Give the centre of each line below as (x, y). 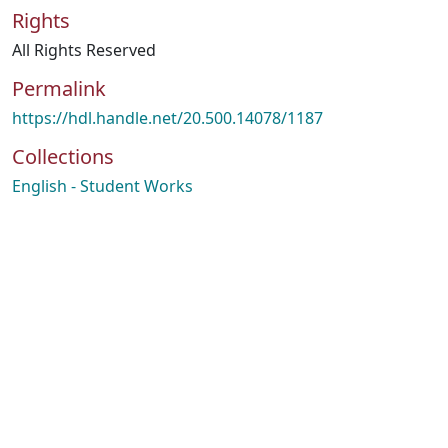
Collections (63, 156)
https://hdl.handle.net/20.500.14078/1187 (167, 118)
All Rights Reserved (84, 50)
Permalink (59, 88)
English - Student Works (102, 186)
